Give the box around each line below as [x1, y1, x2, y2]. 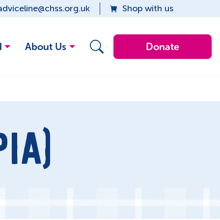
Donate [145, 41, 179, 53]
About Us [25, 41, 67, 53]
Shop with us [122, 3, 174, 14]
